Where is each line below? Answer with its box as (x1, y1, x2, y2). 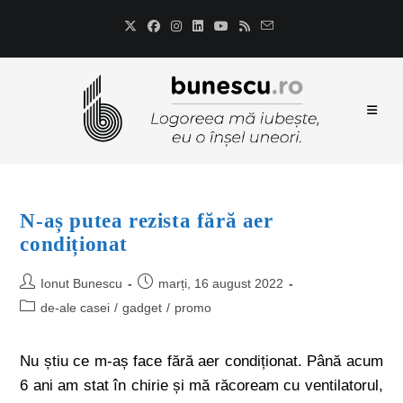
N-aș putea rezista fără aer (20, 210, 273, 232)
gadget (122, 300, 163, 315)
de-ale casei (40, 300, 111, 315)
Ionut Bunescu (40, 276, 123, 291)
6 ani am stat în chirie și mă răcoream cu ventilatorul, (20, 377, 383, 394)
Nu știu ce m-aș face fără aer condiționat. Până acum (20, 353, 383, 370)
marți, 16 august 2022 (158, 276, 284, 291)
